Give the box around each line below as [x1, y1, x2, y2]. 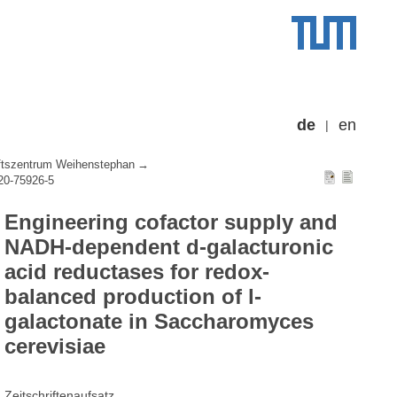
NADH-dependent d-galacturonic [4, 235, 334, 260]
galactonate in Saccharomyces [4, 309, 315, 334]
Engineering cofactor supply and [4, 210, 339, 235]
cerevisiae [4, 334, 106, 359]
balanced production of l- [4, 284, 262, 309]
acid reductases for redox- [4, 260, 270, 284]
